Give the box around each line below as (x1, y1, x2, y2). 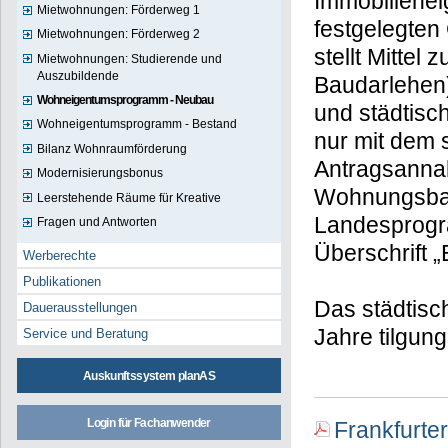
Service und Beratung (23, 326, 149, 342)
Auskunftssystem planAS (82, 368, 216, 383)
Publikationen (23, 274, 102, 290)
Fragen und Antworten (36, 214, 157, 229)
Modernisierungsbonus (36, 166, 163, 181)
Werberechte (23, 248, 97, 264)
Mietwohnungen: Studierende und (36, 51, 222, 66)
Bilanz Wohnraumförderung (36, 141, 187, 156)
